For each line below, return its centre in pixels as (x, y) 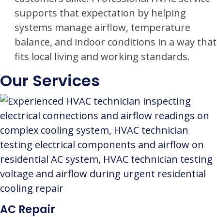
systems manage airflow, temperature (102, 27)
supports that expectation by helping (100, 13)
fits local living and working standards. (102, 56)
